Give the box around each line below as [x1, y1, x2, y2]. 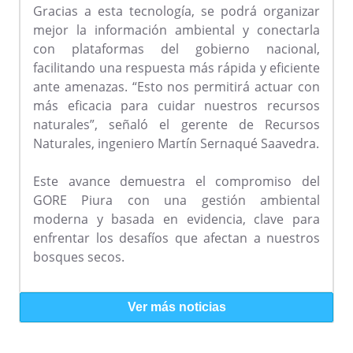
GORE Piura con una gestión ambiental [33, 191, 320, 210]
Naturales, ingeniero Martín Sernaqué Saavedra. [33, 135, 319, 153]
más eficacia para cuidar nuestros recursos [33, 97, 320, 115]
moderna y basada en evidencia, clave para [33, 210, 320, 229]
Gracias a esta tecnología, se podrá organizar [33, 2, 320, 20]
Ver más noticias [127, 300, 226, 314]
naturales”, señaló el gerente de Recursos [33, 116, 320, 134]
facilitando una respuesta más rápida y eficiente [33, 59, 320, 77]
